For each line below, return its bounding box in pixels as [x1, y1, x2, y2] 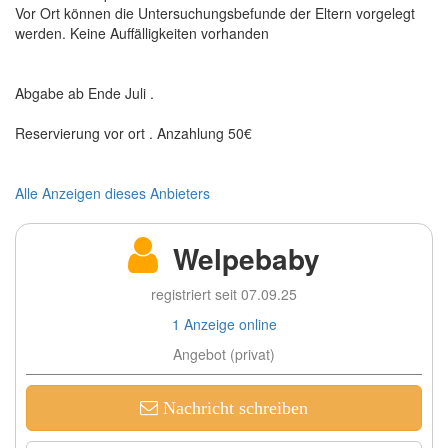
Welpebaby [173, 237, 320, 279]
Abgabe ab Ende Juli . [15, 82, 154, 103]
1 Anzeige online [171, 313, 277, 334]
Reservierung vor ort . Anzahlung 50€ [15, 122, 252, 143]
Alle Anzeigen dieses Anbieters [15, 182, 210, 203]
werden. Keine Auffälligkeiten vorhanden [15, 22, 269, 43]
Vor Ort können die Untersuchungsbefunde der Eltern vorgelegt [15, 2, 415, 23]
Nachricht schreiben [158, 398, 308, 417]
